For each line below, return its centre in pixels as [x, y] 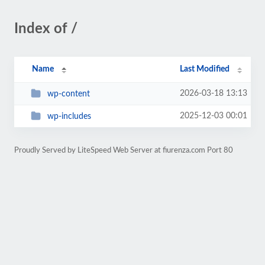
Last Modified [205, 69]
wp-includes [69, 116]
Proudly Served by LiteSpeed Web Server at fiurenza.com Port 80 [124, 150]
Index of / [46, 29]
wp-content [68, 94]
